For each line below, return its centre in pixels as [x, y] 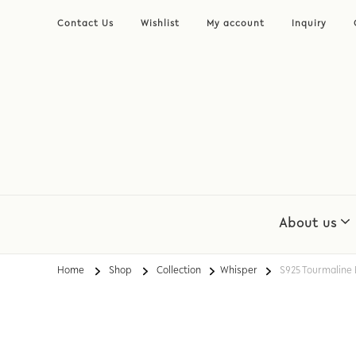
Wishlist [160, 24]
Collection [179, 271]
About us [308, 224]
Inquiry [309, 24]
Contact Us [85, 24]
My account [236, 24]
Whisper [239, 271]
